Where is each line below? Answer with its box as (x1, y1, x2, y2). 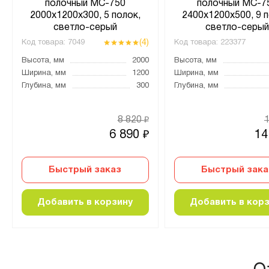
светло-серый (53, 23, 117, 32)
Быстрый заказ (49, 165, 122, 174)
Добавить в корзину (37, 198, 133, 207)
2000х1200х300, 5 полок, (29, 11, 141, 20)
